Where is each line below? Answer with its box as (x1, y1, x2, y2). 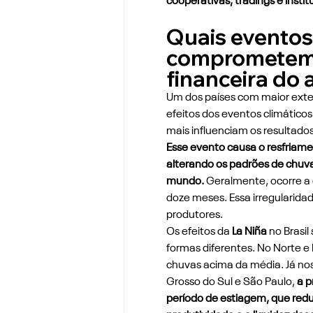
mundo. (166, 175, 204, 187)
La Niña (231, 226, 267, 238)
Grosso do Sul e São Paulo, (166, 276, 295, 288)
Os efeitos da (166, 226, 232, 238)
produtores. (166, 209, 223, 221)
